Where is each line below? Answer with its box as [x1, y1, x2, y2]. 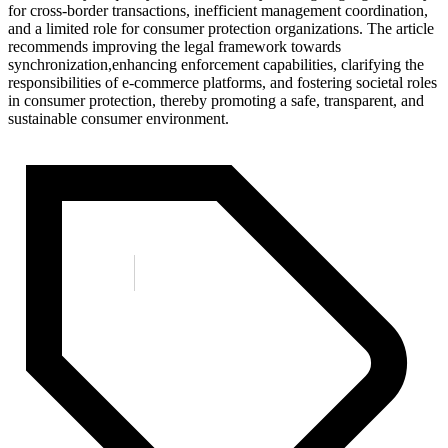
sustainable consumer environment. [8, 109, 229, 127]
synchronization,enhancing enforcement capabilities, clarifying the [8, 55, 424, 73]
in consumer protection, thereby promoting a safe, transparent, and [8, 91, 424, 109]
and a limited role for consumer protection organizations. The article [8, 19, 434, 37]
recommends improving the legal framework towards [8, 37, 341, 55]
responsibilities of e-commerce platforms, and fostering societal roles [8, 73, 437, 91]
